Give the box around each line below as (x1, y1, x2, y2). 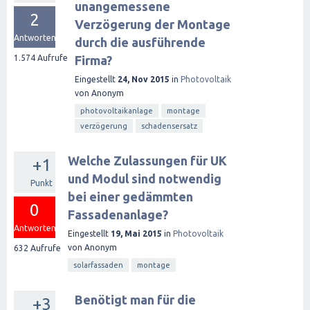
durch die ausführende (75, 35, 206, 49)
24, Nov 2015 (118, 75, 170, 84)
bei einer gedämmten (68, 190, 193, 203)
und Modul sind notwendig (68, 172, 221, 185)
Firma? (75, 53, 112, 67)
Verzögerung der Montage (75, 17, 230, 31)
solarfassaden (73, 261, 123, 269)
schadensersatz (141, 122, 197, 130)
